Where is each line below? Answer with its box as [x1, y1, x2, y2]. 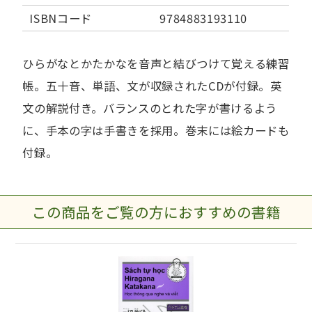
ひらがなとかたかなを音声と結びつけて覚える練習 [22, 55, 290, 72]
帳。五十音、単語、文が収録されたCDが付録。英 [22, 77, 282, 94]
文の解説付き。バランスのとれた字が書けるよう [22, 100, 277, 116]
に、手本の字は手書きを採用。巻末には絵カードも [22, 122, 290, 139]
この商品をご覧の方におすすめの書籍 [31, 201, 281, 222]
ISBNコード [29, 10, 93, 26]
